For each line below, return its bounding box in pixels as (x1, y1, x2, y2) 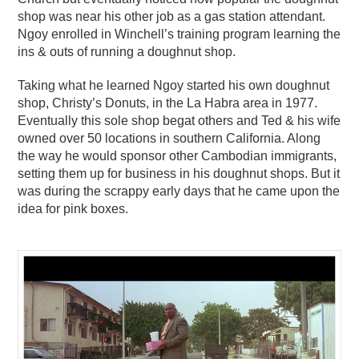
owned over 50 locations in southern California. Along (18, 131, 321, 145)
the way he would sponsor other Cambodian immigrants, (18, 148, 337, 163)
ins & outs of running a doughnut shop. (18, 44, 236, 58)
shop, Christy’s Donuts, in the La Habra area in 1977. (18, 95, 318, 110)
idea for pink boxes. (18, 201, 129, 216)
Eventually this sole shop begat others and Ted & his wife (18, 113, 341, 127)
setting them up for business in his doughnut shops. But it (18, 166, 341, 180)
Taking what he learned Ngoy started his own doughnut (18, 78, 330, 92)
